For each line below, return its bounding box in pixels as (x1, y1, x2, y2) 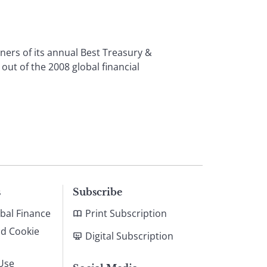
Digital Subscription (85, 229, 173, 243)
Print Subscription (85, 206, 167, 220)
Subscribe (73, 185, 122, 198)
